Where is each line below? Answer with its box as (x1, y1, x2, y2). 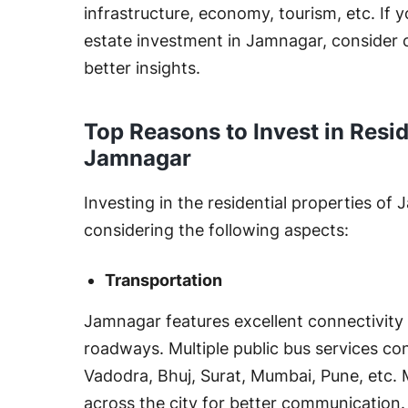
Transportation (105, 270, 222, 290)
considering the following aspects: (84, 219, 349, 240)
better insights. (84, 57, 200, 77)
